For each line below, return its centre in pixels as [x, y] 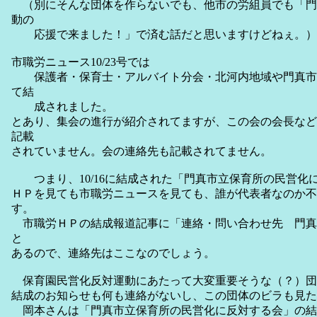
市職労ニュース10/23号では [81, 62]
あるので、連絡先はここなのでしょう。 [113, 253]
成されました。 [68, 107]
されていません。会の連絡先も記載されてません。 [142, 151]
